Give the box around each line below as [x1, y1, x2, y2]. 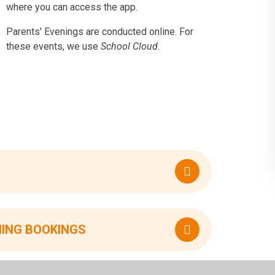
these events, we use [6, 40, 101, 52]
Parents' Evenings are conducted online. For [6, 25, 194, 37]
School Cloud [101, 40, 158, 52]
